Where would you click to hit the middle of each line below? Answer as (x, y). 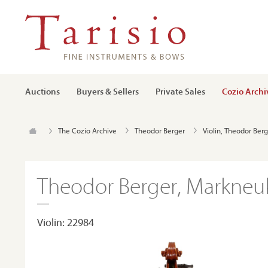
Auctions (42, 91)
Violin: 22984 (66, 222)
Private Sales (180, 91)
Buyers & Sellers (108, 91)
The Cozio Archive (87, 130)
